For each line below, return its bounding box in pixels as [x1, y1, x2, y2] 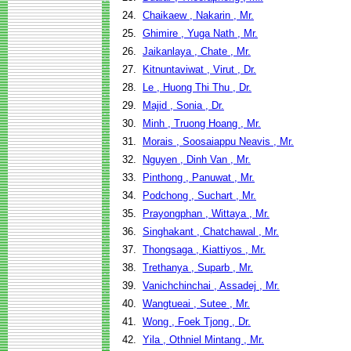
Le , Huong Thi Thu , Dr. [143, 81, 251, 93]
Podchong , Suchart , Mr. [143, 190, 256, 201]
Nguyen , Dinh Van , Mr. [143, 154, 251, 165]
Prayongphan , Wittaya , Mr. [143, 208, 270, 219]
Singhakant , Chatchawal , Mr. [143, 226, 279, 237]
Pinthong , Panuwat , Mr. [143, 172, 255, 183]
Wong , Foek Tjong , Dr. [143, 316, 251, 327]
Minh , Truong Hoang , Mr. [143, 118, 261, 129]
